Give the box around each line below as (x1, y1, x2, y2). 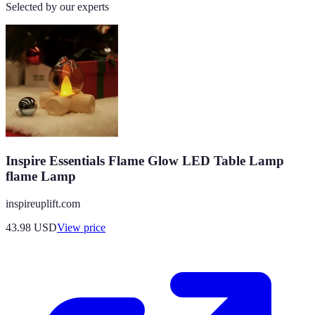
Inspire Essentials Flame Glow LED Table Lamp (6, 153, 284, 169)
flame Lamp (6, 169, 76, 184)
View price (57, 221, 105, 233)
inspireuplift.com (6, 197, 80, 210)
